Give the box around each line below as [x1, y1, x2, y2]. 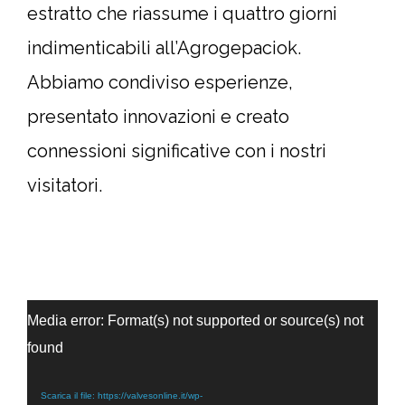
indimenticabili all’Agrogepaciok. [27, 37, 301, 59]
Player [26, 331, 68, 348]
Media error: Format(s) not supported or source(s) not [27, 313, 363, 328]
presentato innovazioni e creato [27, 106, 289, 127]
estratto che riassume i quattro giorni [27, 3, 337, 24]
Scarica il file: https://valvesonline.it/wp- [41, 391, 202, 400]
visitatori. [27, 174, 102, 196]
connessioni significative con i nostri [27, 140, 326, 162]
